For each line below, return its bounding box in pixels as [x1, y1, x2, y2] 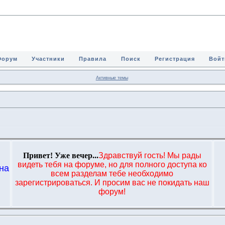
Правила [79, 56, 107, 62]
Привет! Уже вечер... [23, 151, 98, 160]
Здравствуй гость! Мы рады [98, 151, 201, 160]
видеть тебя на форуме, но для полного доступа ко [17, 160, 207, 169]
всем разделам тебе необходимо [51, 169, 174, 178]
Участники [32, 56, 65, 62]
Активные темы [95, 75, 128, 80]
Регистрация [154, 56, 195, 62]
